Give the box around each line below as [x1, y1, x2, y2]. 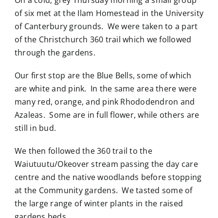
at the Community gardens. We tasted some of [14, 184, 193, 196]
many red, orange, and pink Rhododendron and [14, 96, 195, 107]
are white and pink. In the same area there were [14, 83, 197, 94]
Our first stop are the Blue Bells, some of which [14, 70, 192, 81]
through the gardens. [14, 47, 95, 58]
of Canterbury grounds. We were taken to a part [14, 20, 198, 32]
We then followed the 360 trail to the [14, 145, 152, 156]
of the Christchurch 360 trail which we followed [14, 34, 192, 45]
